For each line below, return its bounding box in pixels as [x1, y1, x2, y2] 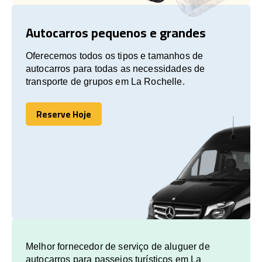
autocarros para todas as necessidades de [26, 63, 205, 74]
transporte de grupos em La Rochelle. [26, 76, 185, 87]
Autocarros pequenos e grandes [26, 20, 206, 45]
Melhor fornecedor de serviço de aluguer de [26, 241, 210, 251]
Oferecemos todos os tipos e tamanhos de [26, 50, 204, 61]
